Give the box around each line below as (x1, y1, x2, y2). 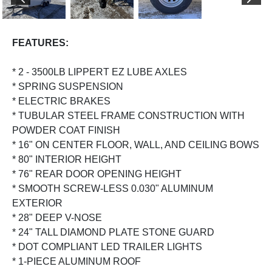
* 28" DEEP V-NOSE (12, 212, 102, 223)
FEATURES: (12, 37, 69, 48)
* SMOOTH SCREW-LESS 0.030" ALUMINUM (12, 183, 213, 194)
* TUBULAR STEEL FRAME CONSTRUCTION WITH (12, 110, 245, 121)
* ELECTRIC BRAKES (12, 95, 110, 106)
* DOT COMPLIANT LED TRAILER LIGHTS (12, 241, 202, 252)
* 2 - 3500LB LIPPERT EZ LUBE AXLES (12, 66, 187, 77)
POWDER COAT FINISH (12, 124, 120, 135)
